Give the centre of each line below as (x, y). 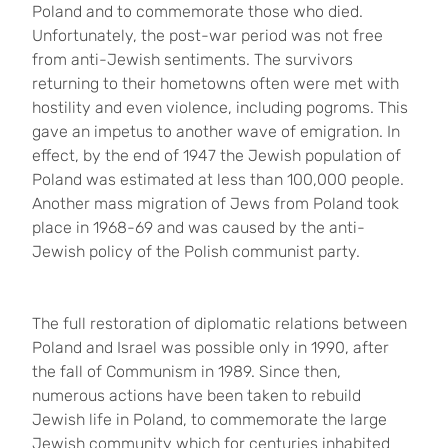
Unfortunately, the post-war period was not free (207, 35)
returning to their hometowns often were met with (215, 83)
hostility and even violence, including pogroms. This (220, 107)
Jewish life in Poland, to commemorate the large (209, 419)
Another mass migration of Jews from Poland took (215, 203)
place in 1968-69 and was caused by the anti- (198, 227)
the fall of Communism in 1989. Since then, (186, 371)
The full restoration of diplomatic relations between (219, 323)
